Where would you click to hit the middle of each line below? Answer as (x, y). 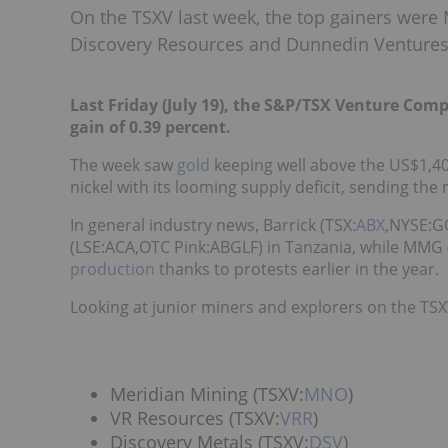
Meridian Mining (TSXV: (207, 394)
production (112, 269)
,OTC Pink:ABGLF (196, 247)
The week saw (123, 165)
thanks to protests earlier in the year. (297, 269)
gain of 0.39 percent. (150, 127)
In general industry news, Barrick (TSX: (213, 225)
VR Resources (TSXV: (195, 418)
